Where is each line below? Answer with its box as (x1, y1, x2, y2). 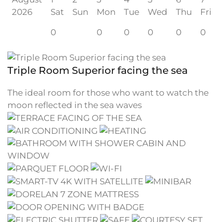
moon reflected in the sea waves (7, 100, 142, 110)
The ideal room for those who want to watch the (7, 87, 209, 98)
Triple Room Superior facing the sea (7, 64, 188, 76)
